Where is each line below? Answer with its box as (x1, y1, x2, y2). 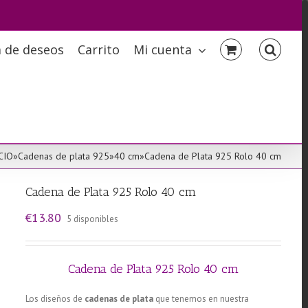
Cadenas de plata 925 (18, 150, 109, 162)
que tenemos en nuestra (153, 292, 250, 305)
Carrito (77, 41, 120, 58)
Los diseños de (25, 292, 85, 305)
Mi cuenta (133, 41, 192, 58)
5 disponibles (67, 213, 119, 225)
